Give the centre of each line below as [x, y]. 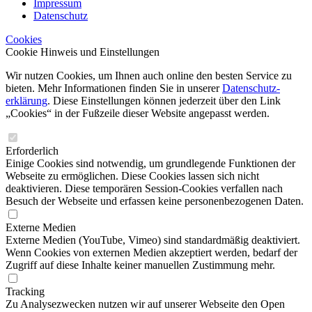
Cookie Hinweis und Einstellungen [83, 52]
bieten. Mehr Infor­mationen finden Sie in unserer [114, 88]
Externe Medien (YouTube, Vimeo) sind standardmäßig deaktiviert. [153, 240]
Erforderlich [32, 150]
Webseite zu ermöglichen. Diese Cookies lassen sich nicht [132, 175]
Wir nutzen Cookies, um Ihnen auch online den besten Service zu [149, 75]
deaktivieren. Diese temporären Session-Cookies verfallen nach [144, 188]
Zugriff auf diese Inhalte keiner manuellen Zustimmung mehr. [140, 265]
